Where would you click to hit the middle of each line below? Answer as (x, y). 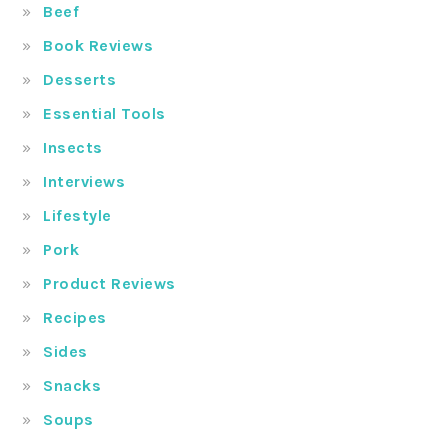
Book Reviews (98, 46)
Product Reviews (109, 284)
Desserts (80, 80)
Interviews (84, 182)
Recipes (75, 318)
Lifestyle (77, 216)
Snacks (72, 386)
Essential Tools (104, 114)
